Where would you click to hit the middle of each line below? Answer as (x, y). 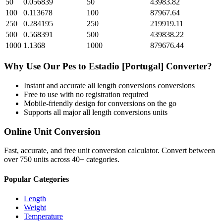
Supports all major (53, 112)
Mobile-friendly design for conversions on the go (100, 103)
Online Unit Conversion (52, 131)
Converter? (188, 66)
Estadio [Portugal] (126, 66)
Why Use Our (33, 66)
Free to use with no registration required (86, 94)
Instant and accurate (56, 85)
